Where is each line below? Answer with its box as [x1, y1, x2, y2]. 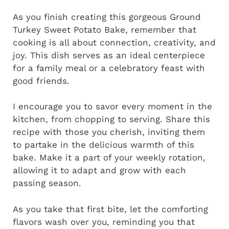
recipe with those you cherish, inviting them [13, 127, 205, 138]
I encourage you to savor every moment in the [13, 101, 212, 112]
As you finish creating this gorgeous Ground [13, 11, 201, 22]
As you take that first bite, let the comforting [13, 203, 208, 214]
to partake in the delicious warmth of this [13, 140, 194, 150]
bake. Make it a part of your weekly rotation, [13, 152, 205, 163]
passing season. [13, 178, 81, 189]
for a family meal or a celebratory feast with [13, 62, 205, 73]
